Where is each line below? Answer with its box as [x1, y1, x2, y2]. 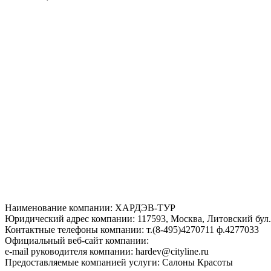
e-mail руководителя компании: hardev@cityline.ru [5, 246, 209, 256]
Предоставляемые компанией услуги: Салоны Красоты [5, 256, 233, 267]
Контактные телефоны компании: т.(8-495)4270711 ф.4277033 [5, 224, 259, 235]
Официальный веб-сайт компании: [5, 235, 149, 246]
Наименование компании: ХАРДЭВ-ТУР [5, 202, 175, 213]
